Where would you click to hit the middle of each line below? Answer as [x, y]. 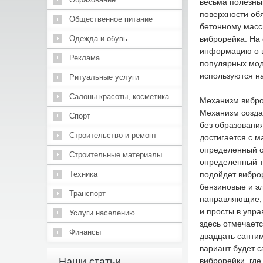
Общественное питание [111, 19]
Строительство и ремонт [113, 135]
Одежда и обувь [98, 38]
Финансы [85, 232]
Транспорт [87, 193]
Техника [83, 174]
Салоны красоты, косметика [119, 97]
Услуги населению [102, 213]
